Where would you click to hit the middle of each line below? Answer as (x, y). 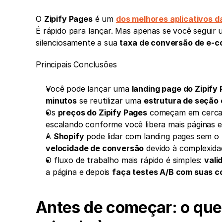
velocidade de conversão (95, 148)
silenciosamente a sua (78, 43)
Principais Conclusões (76, 64)
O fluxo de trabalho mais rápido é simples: (125, 160)
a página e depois (79, 172)
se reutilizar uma (110, 101)
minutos (61, 101)
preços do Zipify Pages (103, 112)
